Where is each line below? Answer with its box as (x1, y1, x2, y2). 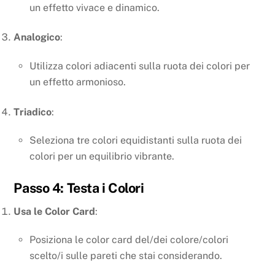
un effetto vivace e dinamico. (29, 1, 160, 14)
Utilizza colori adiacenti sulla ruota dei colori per (29, 60, 250, 72)
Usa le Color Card (14, 205, 96, 217)
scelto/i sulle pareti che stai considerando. (29, 250, 222, 262)
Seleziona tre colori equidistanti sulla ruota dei (29, 134, 242, 147)
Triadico (14, 106, 52, 118)
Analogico (14, 31, 61, 44)
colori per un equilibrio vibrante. (29, 150, 174, 163)
